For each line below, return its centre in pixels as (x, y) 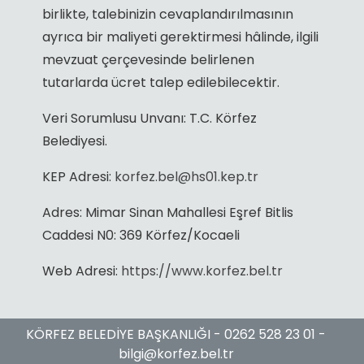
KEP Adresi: (78, 176)
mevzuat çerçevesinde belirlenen (148, 59)
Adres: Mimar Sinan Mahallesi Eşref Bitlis (167, 212)
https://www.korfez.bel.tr (201, 271)
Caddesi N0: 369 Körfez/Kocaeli (141, 235)
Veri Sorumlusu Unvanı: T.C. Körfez (149, 118)
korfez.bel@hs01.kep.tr (186, 176)
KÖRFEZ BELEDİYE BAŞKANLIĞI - (125, 334)
